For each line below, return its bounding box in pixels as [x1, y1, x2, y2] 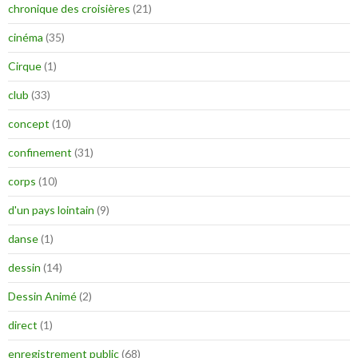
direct [8, 317, 38, 332]
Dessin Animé [8, 288, 77, 303]
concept [8, 116, 50, 130]
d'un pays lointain [8, 202, 94, 217]
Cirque [8, 58, 42, 73]
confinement [8, 145, 72, 159]
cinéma [8, 30, 43, 44]
